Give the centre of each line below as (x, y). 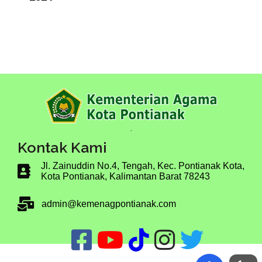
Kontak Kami (62, 147)
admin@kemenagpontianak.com (109, 204)
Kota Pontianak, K (78, 176)
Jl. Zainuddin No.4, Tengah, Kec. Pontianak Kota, (143, 166)
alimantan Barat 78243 (163, 176)
